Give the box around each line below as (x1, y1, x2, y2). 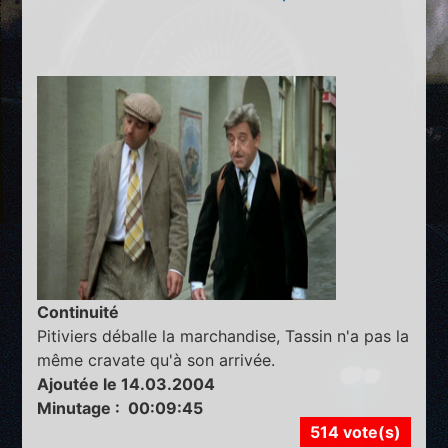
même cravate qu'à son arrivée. (37, 350, 276, 371)
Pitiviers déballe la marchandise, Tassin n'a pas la (37, 326, 410, 347)
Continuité (37, 302, 120, 323)
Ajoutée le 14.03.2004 (37, 374, 216, 395)
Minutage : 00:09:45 (37, 398, 204, 419)
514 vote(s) (309, 422, 401, 443)
